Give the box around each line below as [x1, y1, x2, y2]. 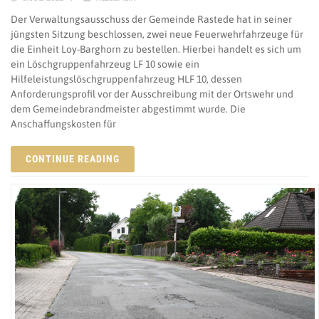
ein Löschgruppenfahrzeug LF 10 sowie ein [11, 58, 199, 70]
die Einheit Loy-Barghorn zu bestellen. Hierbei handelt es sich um [11, 43, 301, 56]
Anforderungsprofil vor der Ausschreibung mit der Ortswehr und [11, 88, 293, 100]
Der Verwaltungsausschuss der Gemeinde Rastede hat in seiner [11, 14, 292, 26]
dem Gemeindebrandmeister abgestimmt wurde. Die [11, 103, 246, 115]
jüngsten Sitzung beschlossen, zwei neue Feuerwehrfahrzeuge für [11, 28, 303, 41]
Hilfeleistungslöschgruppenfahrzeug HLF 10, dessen [11, 73, 242, 85]
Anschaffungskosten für [11, 118, 116, 130]
